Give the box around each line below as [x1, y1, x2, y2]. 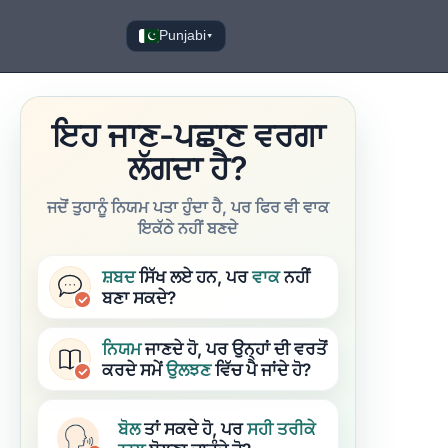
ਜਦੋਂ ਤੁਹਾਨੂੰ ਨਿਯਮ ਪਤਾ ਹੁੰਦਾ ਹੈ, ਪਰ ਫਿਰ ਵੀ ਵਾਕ [47, 198, 329, 217]
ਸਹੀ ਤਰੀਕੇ [247, 418, 316, 439]
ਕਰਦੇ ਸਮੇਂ [102, 359, 166, 380]
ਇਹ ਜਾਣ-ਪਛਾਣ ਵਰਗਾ [51, 116, 325, 155]
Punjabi [159, 28, 206, 43]
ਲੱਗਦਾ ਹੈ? [128, 149, 248, 188]
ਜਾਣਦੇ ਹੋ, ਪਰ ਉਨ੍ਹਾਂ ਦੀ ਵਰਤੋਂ [141, 338, 327, 359]
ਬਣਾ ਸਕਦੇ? [102, 287, 176, 308]
